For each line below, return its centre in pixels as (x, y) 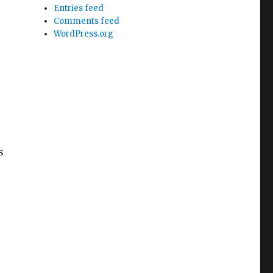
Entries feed (79, 8)
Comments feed (87, 21)
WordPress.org (84, 34)
